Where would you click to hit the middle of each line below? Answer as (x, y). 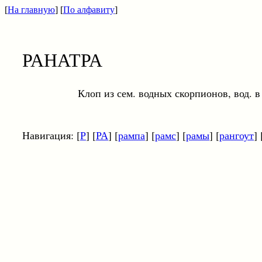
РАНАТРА (62, 59)
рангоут (237, 135)
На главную (31, 10)
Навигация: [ (51, 135)
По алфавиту (89, 10)
